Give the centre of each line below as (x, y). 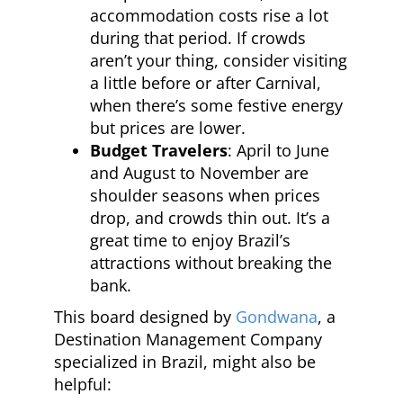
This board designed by (145, 316)
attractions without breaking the (211, 262)
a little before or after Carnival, (206, 82)
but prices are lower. (168, 127)
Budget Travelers (159, 150)
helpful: (83, 384)
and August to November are (199, 172)
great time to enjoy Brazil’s (190, 240)
